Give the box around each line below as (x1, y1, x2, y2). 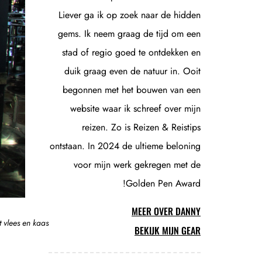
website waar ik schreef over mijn (70, 102, 201, 115)
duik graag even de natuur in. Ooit (64, 64, 201, 78)
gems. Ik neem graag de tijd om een (58, 27, 201, 40)
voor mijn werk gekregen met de (74, 158, 201, 171)
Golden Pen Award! (126, 177, 201, 190)
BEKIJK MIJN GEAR (135, 223, 201, 237)
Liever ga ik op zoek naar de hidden (58, 8, 201, 22)
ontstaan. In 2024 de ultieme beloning (50, 139, 201, 153)
